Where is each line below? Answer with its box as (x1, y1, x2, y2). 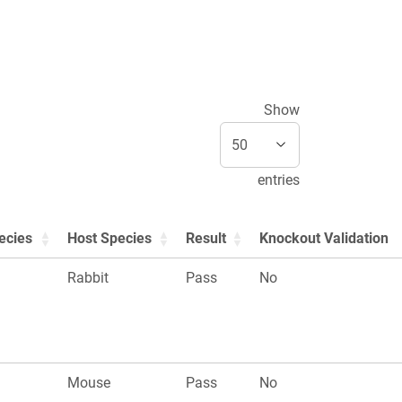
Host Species (67, 230, 152, 248)
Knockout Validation (259, 230, 389, 248)
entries (258, 171, 300, 189)
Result (186, 230, 226, 248)
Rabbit (67, 269, 109, 287)
